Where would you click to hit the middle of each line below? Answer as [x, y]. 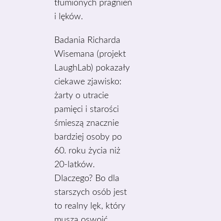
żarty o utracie [82, 96]
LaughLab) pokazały [92, 68]
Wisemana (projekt [90, 54]
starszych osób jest [91, 192]
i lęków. [69, 17]
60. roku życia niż [88, 151]
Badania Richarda [88, 40]
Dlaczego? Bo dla [87, 179]
